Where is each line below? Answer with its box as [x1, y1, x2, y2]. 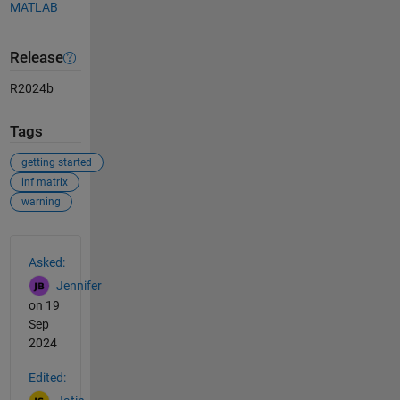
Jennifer [55, 278, 102, 293]
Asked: [28, 254, 65, 270]
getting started [21, 155, 92, 169]
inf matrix [21, 175, 68, 188]
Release [9, 49, 63, 67]
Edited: [28, 370, 66, 385]
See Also [8, 233, 82, 255]
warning [21, 195, 61, 208]
